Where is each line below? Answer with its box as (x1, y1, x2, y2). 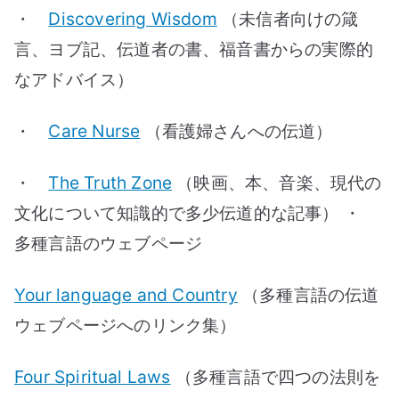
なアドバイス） (14, 68, 134, 90)
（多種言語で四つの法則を (170, 365, 381, 387)
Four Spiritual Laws (14, 365, 171, 387)
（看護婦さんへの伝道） (140, 119, 333, 142)
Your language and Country (14, 283, 238, 305)
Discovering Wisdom (48, 7, 217, 29)
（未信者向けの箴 (216, 7, 359, 29)
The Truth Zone (48, 171, 173, 193)
